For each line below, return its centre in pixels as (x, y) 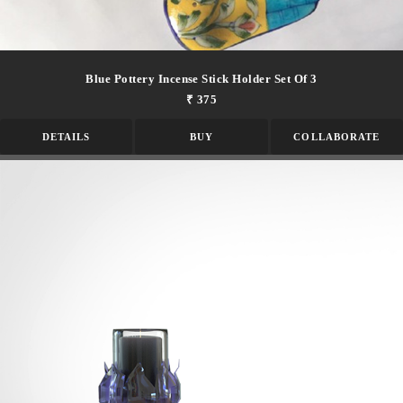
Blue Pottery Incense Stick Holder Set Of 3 (201, 79)
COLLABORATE (337, 137)
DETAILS (66, 137)
